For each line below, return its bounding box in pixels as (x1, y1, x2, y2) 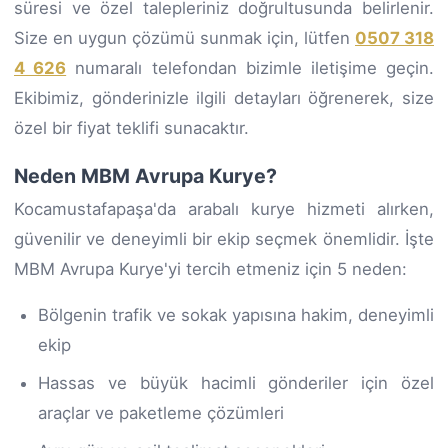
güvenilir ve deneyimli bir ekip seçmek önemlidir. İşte (14, 228, 434, 249)
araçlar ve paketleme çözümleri (38, 402, 284, 423)
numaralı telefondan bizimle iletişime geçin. (66, 57, 435, 78)
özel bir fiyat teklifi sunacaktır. (14, 117, 249, 138)
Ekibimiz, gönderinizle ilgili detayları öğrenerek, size (14, 87, 434, 108)
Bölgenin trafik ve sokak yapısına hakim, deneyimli (38, 304, 434, 325)
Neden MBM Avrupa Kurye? (14, 163, 277, 188)
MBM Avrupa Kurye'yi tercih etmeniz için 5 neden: (14, 258, 407, 279)
